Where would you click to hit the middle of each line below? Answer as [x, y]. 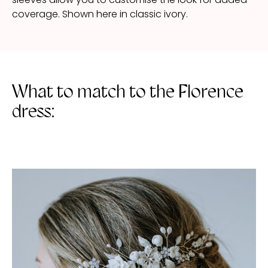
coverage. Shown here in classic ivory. [100, 14]
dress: [33, 111]
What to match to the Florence [128, 92]
